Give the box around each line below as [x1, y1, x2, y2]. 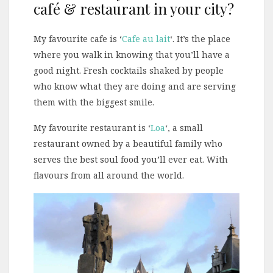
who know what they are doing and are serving [34, 80, 236, 93]
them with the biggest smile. [34, 96, 154, 108]
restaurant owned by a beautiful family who [34, 138, 222, 150]
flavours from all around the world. [34, 169, 184, 182]
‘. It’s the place [170, 33, 230, 45]
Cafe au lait [122, 33, 170, 45]
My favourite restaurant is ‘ [34, 122, 151, 134]
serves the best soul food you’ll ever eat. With [34, 154, 228, 166]
